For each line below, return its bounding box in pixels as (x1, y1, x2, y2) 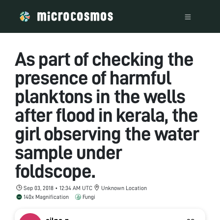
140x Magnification (24, 193, 69, 200)
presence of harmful (15, 68, 171, 88)
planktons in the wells (15, 86, 185, 107)
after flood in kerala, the (15, 105, 198, 125)
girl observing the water (15, 124, 199, 144)
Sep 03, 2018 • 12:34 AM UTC (24, 185, 92, 191)
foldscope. (15, 161, 95, 181)
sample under (15, 142, 122, 163)
